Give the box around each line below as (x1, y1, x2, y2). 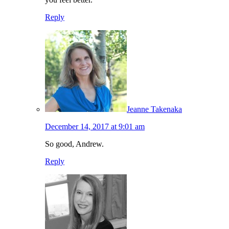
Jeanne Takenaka (127, 105, 182, 114)
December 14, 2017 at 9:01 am (45, 122, 145, 131)
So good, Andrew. (45, 140, 104, 149)
